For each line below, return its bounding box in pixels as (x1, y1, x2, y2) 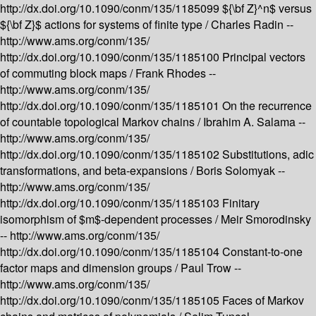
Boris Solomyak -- (196, 162, 285, 179)
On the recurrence (222, 97, 312, 114)
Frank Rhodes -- (135, 65, 216, 82)
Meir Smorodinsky (221, 211, 311, 228)
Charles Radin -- (211, 16, 293, 33)
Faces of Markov (222, 292, 304, 309)
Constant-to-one (222, 243, 303, 260)
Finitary (222, 195, 260, 212)
